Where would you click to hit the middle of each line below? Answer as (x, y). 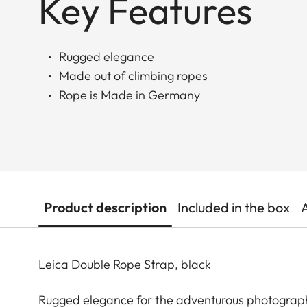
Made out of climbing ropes (133, 75)
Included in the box (234, 207)
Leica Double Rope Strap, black (126, 264)
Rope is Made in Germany (130, 95)
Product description (105, 207)
